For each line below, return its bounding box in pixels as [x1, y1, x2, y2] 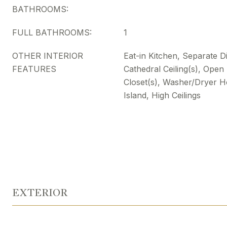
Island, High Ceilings [124, 90, 201, 100]
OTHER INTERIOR [12, 51, 83, 61]
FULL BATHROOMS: [12, 27, 92, 37]
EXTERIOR [12, 186, 67, 199]
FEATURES [12, 64, 56, 74]
